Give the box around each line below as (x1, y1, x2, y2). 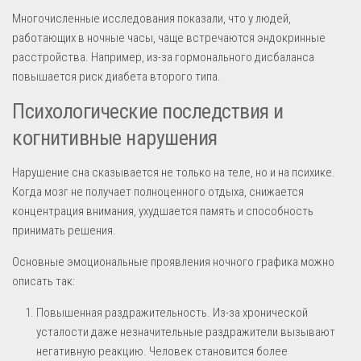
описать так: (12, 273, 75, 288)
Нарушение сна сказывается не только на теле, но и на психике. (12, 164, 335, 180)
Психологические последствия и (12, 98, 284, 123)
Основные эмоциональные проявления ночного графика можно (12, 254, 334, 269)
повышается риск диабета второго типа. (12, 68, 221, 84)
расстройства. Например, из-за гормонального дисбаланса (12, 49, 314, 64)
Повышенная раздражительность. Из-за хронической (36, 305, 308, 320)
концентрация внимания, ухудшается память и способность (12, 203, 313, 218)
